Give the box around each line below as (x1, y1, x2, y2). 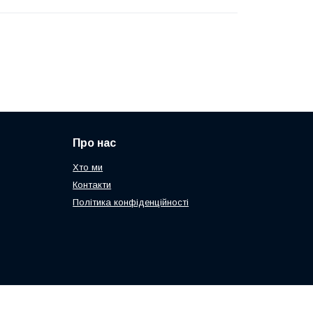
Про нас (73, 137, 117, 150)
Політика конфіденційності (73, 197, 189, 208)
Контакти (73, 180, 112, 191)
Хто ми (73, 162, 103, 173)
